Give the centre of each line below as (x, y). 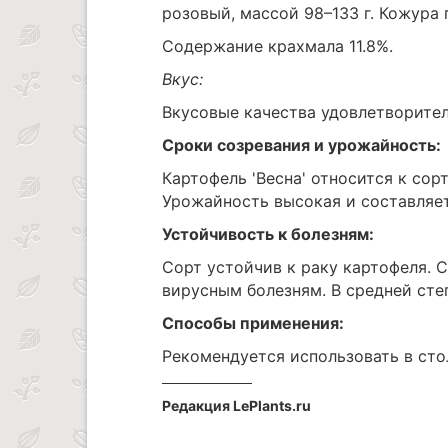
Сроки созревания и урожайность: (301, 144)
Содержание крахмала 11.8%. (277, 45)
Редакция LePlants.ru (236, 405)
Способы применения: (253, 322)
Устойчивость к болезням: (268, 233)
